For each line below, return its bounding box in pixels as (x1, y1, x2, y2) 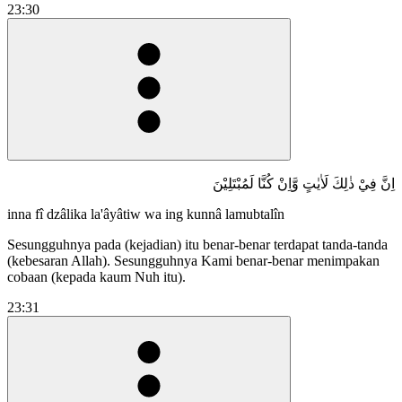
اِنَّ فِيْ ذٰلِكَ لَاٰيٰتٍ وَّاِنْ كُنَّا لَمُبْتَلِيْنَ (213, 175, 395, 191)
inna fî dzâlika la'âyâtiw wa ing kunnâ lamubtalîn (7, 205, 284, 222)
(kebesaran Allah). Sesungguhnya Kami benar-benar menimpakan (7, 252, 380, 268)
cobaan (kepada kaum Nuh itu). (7, 268, 186, 284)
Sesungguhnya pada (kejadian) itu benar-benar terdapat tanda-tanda (7, 236, 388, 252)
